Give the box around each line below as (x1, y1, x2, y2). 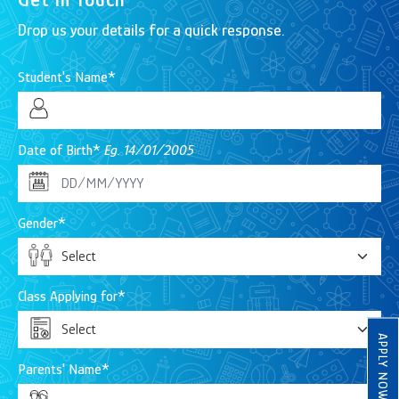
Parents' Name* (18, 361, 110, 378)
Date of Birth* (18, 142, 104, 159)
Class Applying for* (18, 288, 126, 305)
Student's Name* (18, 69, 116, 85)
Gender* (18, 215, 66, 232)
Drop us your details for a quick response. (18, 20, 284, 39)
